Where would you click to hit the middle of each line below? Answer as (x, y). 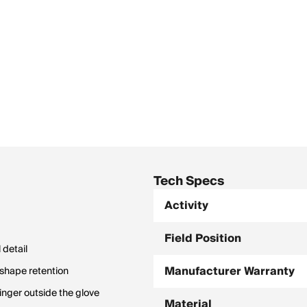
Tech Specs (189, 181)
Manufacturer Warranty (230, 271)
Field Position (203, 238)
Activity (186, 206)
